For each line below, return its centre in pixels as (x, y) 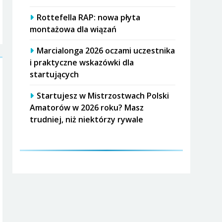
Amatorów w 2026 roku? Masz (87, 107)
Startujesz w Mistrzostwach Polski (103, 95)
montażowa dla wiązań (73, 29)
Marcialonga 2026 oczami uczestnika (106, 50)
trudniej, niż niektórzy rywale (87, 119)
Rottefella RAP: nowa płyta (89, 17)
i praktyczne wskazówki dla (82, 62)
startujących (55, 74)
